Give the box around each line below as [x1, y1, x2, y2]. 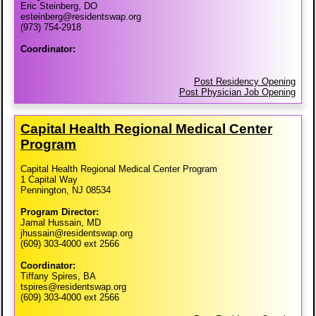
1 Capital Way [20, 174, 78, 186]
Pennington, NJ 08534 [20, 185, 111, 196]
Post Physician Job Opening [178, 87, 296, 98]
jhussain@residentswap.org [20, 228, 133, 239]
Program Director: [20, 207, 99, 218]
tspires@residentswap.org [20, 281, 127, 293]
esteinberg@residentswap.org [20, 11, 142, 23]
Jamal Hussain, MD [20, 217, 102, 229]
